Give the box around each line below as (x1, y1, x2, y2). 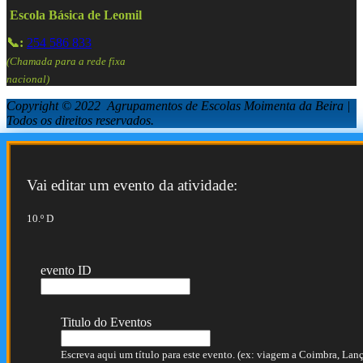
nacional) (6, 73, 49, 86)
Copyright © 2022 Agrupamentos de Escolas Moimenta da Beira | (6, 99, 350, 113)
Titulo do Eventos (61, 315, 152, 330)
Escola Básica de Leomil (10, 7, 142, 22)
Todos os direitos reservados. (6, 113, 154, 128)
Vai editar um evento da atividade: (27, 176, 237, 194)
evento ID (41, 263, 92, 278)
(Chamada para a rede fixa (6, 54, 126, 67)
